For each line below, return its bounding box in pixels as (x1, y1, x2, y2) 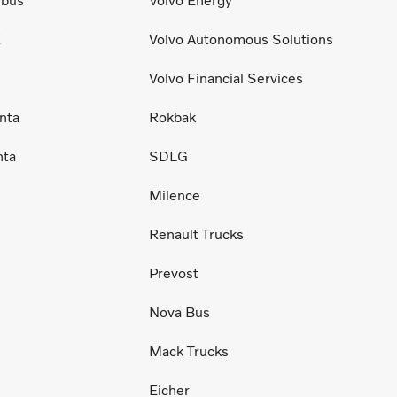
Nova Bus (149, 303, 210, 321)
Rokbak (149, 108, 196, 126)
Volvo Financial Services (149, 69, 303, 87)
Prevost (149, 264, 198, 282)
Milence (149, 186, 200, 204)
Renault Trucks (149, 225, 244, 243)
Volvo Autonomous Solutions (149, 30, 333, 48)
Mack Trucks (149, 342, 229, 360)
